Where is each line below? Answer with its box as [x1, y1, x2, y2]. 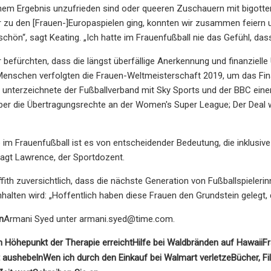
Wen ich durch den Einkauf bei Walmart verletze [43, 252, 231, 263]
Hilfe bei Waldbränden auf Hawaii [132, 237, 263, 248]
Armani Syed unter [4, 213, 79, 224]
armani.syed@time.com [79, 213, 173, 224]
